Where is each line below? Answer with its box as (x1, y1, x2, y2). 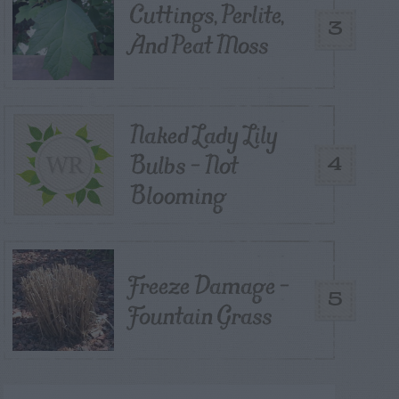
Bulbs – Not (130, 143, 238, 186)
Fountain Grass (130, 294, 273, 337)
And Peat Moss (130, 23, 269, 66)
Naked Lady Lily (130, 113, 278, 156)
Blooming (130, 174, 225, 216)
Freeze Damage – (130, 264, 289, 306)
